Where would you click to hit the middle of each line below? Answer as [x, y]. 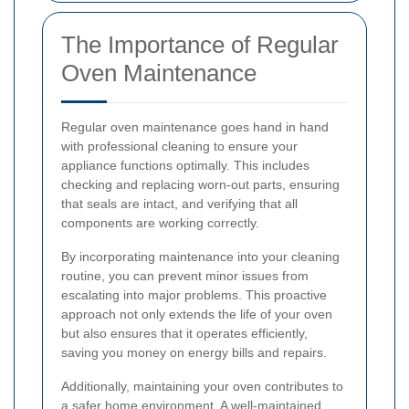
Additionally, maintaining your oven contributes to [202, 386]
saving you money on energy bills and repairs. [194, 352]
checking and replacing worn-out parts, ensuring [200, 184]
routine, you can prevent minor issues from [185, 275]
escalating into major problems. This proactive [194, 294]
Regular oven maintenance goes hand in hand [195, 126]
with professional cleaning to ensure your [179, 146]
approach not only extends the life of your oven [197, 314]
